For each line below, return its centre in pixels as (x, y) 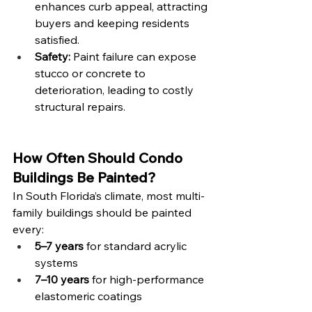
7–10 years (62, 279)
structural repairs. (80, 106)
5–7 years (59, 245)
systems (56, 262)
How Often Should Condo (99, 157)
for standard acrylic (136, 245)
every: (28, 229)
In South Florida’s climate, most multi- (109, 195)
